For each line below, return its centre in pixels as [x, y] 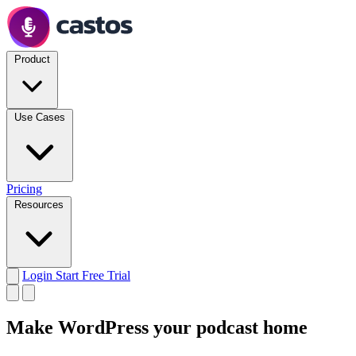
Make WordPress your [101, 327]
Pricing [24, 189]
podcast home [252, 327]
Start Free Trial [93, 275]
